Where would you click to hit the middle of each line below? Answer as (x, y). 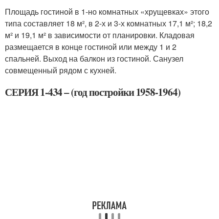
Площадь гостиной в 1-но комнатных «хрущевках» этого (107, 11)
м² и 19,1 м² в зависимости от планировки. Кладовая (100, 35)
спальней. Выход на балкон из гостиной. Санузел (94, 58)
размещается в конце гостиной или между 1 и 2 (91, 47)
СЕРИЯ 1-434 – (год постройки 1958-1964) (93, 92)
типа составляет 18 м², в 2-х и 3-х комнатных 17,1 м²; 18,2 (109, 23)
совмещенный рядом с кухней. (61, 70)
